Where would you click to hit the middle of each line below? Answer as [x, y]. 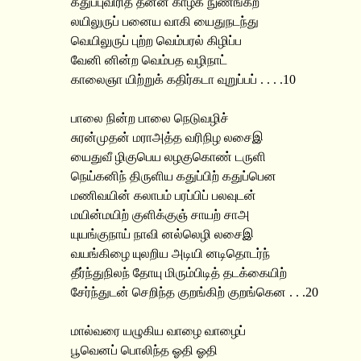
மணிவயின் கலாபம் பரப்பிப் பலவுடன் [164, 195]
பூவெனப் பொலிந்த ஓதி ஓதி [144, 350]
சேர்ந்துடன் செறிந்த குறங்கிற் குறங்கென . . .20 [195, 292]
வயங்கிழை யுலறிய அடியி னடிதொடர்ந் [170, 253]
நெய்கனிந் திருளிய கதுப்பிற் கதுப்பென [174, 176]
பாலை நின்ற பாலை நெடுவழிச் [150, 118]
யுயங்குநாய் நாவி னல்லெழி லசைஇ [162, 234]
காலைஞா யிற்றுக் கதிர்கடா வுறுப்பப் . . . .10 [183, 79]
